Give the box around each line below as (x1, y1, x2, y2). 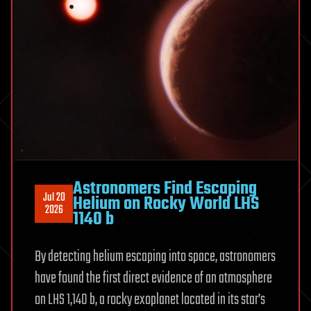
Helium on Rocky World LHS (73, 190, 259, 218)
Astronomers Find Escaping (73, 174, 257, 203)
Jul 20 (42, 188, 65, 207)
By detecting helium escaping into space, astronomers (35, 244, 276, 269)
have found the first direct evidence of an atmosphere (35, 266, 272, 290)
